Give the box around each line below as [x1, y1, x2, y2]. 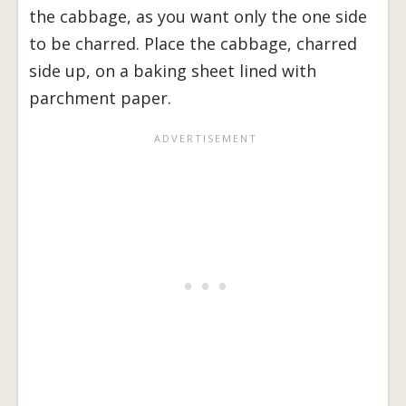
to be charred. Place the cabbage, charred [29, 32, 357, 54]
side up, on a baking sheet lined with [29, 59, 316, 82]
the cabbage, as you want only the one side [29, 5, 367, 27]
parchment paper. [29, 86, 171, 109]
